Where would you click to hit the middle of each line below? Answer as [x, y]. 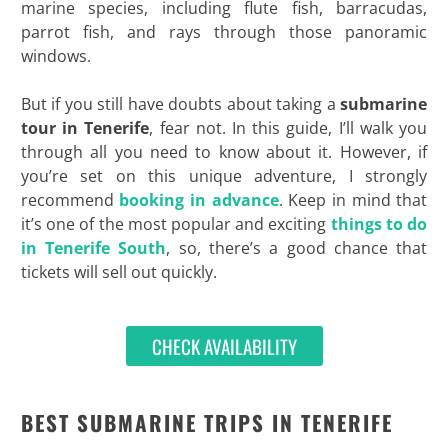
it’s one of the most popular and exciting [173, 223]
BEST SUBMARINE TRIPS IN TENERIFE [206, 422]
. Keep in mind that [353, 199]
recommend [70, 199]
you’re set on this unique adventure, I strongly [224, 175]
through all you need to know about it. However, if [224, 151]
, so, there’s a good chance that [297, 247]
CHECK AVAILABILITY [224, 345]
